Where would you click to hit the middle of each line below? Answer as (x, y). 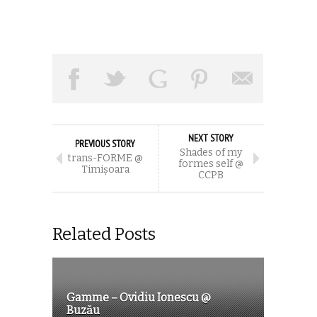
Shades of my (211, 152)
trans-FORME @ (105, 158)
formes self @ (211, 163)
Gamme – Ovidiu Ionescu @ (139, 297)
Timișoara (105, 169)
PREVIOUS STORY (105, 143)
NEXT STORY (211, 138)
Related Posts (104, 234)
